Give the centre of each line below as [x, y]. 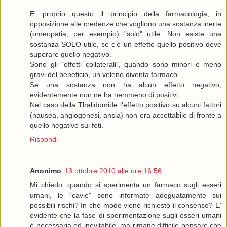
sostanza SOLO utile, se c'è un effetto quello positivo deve [126, 44]
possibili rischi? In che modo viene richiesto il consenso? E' [126, 205]
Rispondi [44, 140]
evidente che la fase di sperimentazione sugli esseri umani [126, 216]
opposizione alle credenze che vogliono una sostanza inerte [126, 24]
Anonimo [46, 171]
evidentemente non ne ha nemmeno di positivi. [105, 95]
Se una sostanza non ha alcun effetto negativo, [126, 85]
